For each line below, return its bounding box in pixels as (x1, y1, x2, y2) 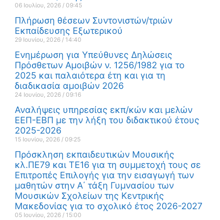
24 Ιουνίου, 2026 (15, 91, 62, 99)
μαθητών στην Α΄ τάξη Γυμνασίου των (15, 180, 174, 191)
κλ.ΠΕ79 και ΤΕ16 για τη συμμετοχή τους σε (15, 160, 201, 170)
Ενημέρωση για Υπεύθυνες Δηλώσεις (15, 50, 172, 60)
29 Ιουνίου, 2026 (15, 36, 62, 44)
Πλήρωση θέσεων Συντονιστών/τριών (15, 15, 172, 26)
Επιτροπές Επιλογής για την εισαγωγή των (15, 170, 194, 181)
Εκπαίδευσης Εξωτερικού (15, 26, 123, 36)
